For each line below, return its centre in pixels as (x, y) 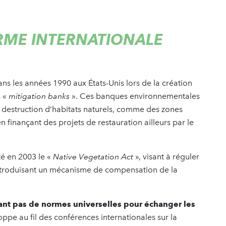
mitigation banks (40, 96)
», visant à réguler (166, 156)
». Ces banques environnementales (136, 96)
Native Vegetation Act (93, 156)
